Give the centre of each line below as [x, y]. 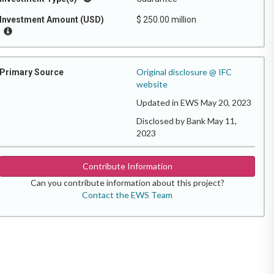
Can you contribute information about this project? [127, 183]
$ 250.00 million [166, 20]
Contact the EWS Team [127, 195]
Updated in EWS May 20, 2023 [194, 102]
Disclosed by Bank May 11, [187, 121]
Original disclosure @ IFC [184, 72]
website [152, 84]
